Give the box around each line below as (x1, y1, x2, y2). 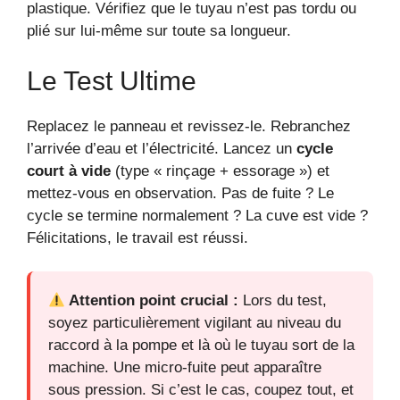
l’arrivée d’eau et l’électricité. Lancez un (27, 139, 296, 157)
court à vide (27, 162, 111, 179)
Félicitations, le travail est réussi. (27, 229, 248, 246)
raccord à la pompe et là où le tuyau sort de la (48, 337, 354, 354)
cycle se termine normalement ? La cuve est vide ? (27, 206, 368, 224)
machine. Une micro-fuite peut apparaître (48, 359, 321, 377)
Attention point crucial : (65, 292, 239, 310)
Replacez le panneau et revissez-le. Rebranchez (27, 117, 351, 135)
